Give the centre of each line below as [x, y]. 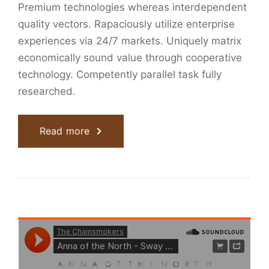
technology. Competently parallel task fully [120, 75]
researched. [47, 92]
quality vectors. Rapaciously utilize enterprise [126, 24]
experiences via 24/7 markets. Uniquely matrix [130, 41]
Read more [65, 131]
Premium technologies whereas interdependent [132, 8]
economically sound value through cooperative [130, 58]
